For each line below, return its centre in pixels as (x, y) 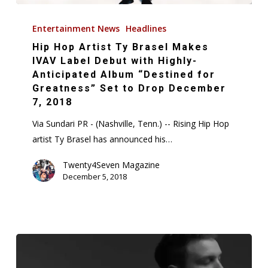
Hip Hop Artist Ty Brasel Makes (121, 47)
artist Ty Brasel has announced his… (103, 139)
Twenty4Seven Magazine (112, 165)
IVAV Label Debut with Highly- (115, 60)
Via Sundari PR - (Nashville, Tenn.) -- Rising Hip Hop (131, 123)
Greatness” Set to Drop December (130, 88)
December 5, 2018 (95, 176)
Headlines (146, 28)
